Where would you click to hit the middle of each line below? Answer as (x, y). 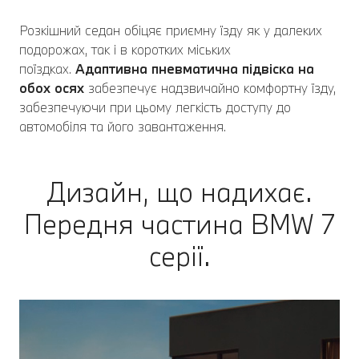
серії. (179, 256)
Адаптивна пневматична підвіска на (195, 69)
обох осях (52, 88)
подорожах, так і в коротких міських (125, 50)
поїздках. (47, 69)
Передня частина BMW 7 (179, 224)
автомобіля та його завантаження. (123, 127)
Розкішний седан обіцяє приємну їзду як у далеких (171, 30)
